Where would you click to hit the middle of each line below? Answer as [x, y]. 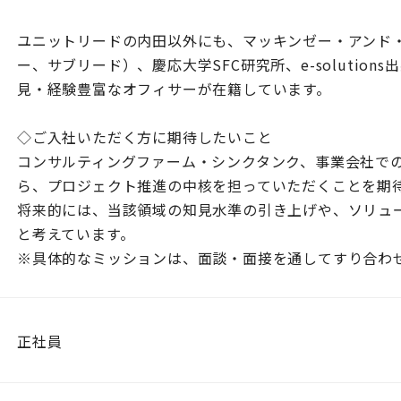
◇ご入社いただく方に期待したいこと [145, 137]
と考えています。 [76, 234]
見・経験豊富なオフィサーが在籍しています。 [174, 89]
